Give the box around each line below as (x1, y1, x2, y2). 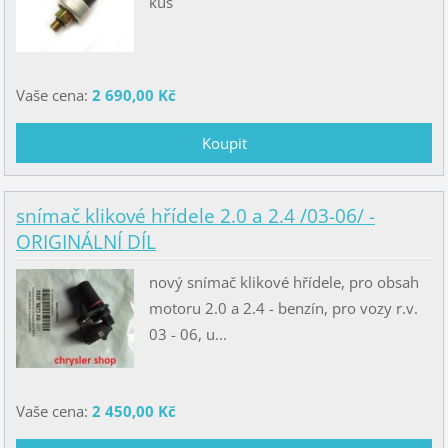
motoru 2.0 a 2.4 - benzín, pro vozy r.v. (148, 298, 418, 319)
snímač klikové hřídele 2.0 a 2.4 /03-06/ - (15, 202, 375, 229)
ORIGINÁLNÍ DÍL (15, 228, 156, 255)
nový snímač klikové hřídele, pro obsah (148, 272, 419, 293)
